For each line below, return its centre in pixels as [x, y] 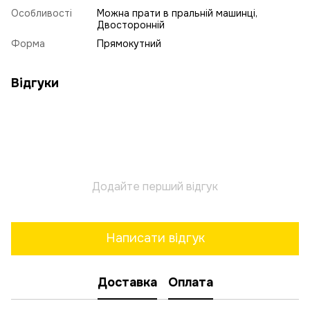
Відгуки [35, 83]
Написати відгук [155, 238]
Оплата [190, 283]
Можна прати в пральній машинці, [177, 13]
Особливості [42, 13]
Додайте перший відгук [155, 186]
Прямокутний [129, 43]
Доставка [127, 283]
